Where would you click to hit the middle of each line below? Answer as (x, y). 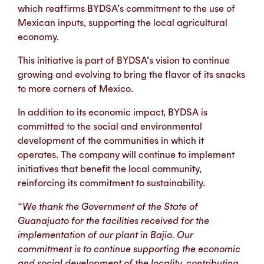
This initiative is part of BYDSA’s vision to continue (124, 60)
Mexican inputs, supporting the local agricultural (123, 23)
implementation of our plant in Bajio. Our (105, 235)
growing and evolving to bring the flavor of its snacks (131, 75)
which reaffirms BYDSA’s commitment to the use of (126, 9)
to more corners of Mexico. (75, 89)
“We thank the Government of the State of (108, 207)
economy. (38, 37)
